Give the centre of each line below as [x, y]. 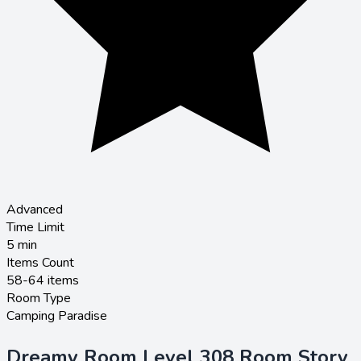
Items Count [40, 263]
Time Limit [35, 227]
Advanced [35, 210]
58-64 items [43, 280]
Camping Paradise [57, 316]
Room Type [39, 298]
